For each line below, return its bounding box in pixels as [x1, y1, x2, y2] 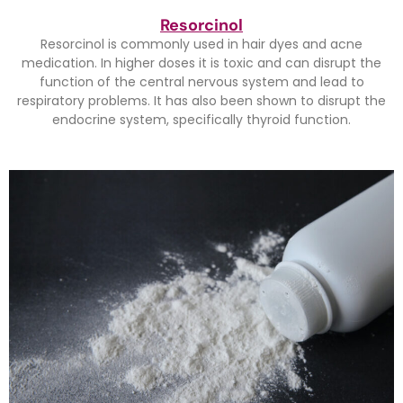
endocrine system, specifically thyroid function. [52, 111, 351, 130]
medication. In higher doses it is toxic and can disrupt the [22, 54, 381, 73]
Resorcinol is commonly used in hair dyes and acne [40, 35, 363, 54]
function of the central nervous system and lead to [39, 73, 364, 92]
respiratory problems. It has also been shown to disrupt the [17, 92, 386, 111]
